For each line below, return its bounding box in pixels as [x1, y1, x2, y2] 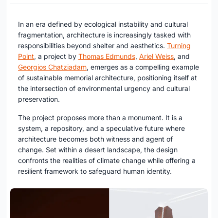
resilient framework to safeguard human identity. [18, 167, 172, 175]
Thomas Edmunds [78, 52, 135, 60]
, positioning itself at [133, 73, 197, 82]
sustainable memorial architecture [26, 73, 133, 82]
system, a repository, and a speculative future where [18, 124, 185, 132]
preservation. [18, 95, 60, 103]
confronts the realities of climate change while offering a [18, 156, 196, 164]
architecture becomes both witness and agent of [18, 135, 173, 143]
